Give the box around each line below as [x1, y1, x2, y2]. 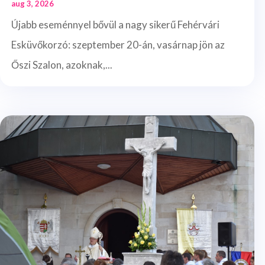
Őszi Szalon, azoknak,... [11, 58, 112, 71]
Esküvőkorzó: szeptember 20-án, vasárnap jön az [11, 38, 225, 51]
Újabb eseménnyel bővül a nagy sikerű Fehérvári [11, 18, 219, 31]
